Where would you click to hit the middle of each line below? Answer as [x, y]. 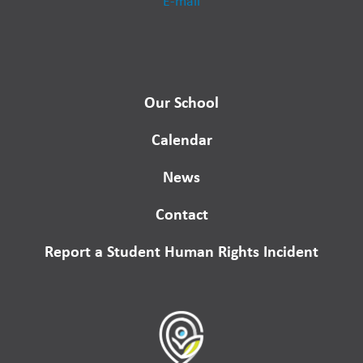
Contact [181, 213]
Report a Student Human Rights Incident [181, 250]
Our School [181, 101]
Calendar [181, 139]
